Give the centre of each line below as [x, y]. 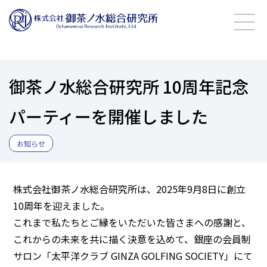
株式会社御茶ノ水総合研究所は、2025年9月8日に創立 [130, 189]
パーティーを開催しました [108, 116]
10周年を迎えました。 [62, 206]
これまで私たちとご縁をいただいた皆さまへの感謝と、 [132, 222]
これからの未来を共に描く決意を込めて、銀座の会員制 [132, 239]
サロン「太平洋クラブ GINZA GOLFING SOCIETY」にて [133, 256]
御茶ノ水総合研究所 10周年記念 [129, 86]
